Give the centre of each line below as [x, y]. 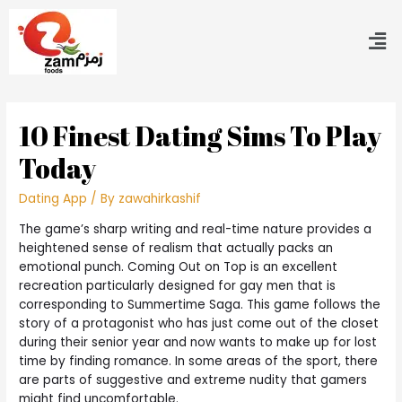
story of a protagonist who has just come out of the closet [199, 323]
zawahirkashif [160, 199]
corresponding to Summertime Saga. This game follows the [200, 304]
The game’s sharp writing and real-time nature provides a [196, 229]
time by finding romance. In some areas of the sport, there [199, 361]
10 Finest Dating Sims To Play [201, 136]
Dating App [53, 199]
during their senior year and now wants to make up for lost [198, 342]
